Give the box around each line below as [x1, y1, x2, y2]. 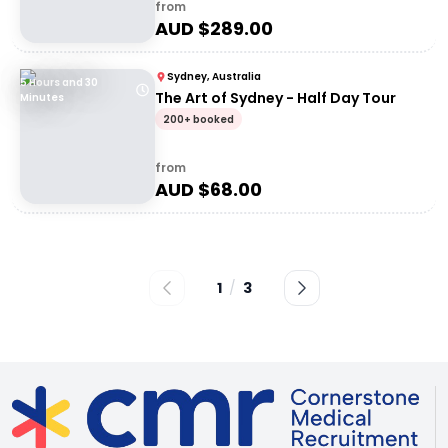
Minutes [20, 90, 64, 105]
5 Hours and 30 [20, 75, 98, 90]
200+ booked [163, 112, 234, 127]
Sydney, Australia [167, 69, 261, 84]
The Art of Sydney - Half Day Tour [155, 88, 396, 108]
